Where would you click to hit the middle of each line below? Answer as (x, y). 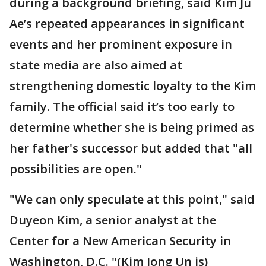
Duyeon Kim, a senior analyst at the (113, 220)
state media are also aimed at (96, 65)
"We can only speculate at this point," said (132, 199)
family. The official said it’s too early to (122, 107)
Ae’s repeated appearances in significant (127, 24)
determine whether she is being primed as (132, 128)
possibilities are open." (76, 169)
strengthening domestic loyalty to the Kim (133, 86)
